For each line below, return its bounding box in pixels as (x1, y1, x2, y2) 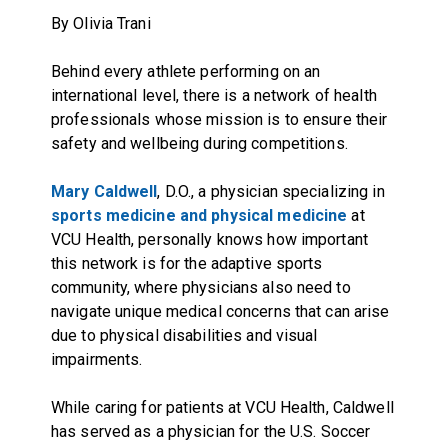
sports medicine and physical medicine (50, 205, 348, 225)
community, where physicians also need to (50, 277, 351, 297)
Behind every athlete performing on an (50, 61, 321, 81)
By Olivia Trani (50, 13, 151, 33)
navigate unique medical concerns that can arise (50, 301, 390, 321)
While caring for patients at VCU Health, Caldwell (50, 397, 394, 417)
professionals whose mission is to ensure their (50, 109, 388, 129)
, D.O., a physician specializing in (157, 181, 385, 201)
